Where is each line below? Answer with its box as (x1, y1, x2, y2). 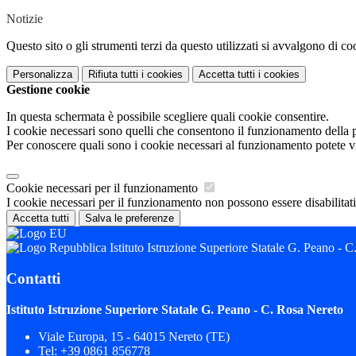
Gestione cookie (6, 83, 90, 97)
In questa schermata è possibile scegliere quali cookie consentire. (6, 110, 329, 124)
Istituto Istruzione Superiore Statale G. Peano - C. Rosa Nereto (6, 302, 343, 316)
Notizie (6, 12, 43, 26)
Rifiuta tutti (88, 68, 138, 81)
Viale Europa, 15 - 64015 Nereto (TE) (38, 329, 230, 343)
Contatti (6, 269, 60, 287)
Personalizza (13, 68, 72, 81)
